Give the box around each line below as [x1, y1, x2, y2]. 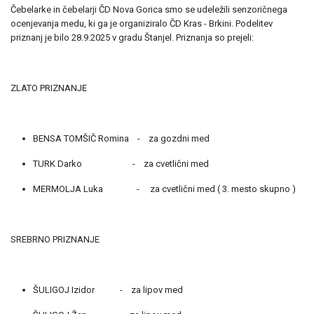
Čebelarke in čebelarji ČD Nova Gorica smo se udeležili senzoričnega [11, 4, 287, 15]
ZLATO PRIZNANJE [11, 83, 87, 93]
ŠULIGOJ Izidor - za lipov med [33, 285, 183, 295]
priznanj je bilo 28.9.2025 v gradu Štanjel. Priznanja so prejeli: [11, 32, 254, 43]
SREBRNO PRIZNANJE [11, 234, 100, 245]
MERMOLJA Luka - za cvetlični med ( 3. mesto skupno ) [33, 184, 296, 194]
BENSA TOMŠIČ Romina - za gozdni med [33, 133, 210, 144]
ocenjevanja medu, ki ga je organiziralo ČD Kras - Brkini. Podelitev [11, 18, 273, 29]
